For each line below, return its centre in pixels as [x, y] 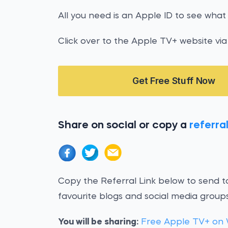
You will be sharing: [98, 222]
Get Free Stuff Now [174, 81]
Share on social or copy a [124, 125]
